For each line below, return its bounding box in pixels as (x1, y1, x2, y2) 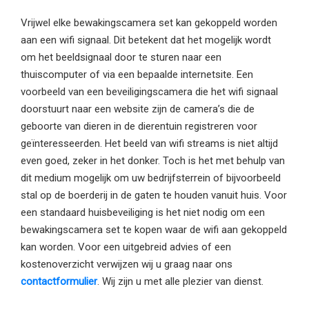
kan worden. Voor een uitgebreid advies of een (21, 241, 231, 254)
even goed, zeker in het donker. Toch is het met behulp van (21, 154, 285, 168)
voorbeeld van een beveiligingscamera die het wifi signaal (21, 86, 278, 99)
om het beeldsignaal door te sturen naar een (21, 51, 221, 64)
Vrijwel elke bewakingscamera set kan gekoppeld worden (21, 17, 277, 30)
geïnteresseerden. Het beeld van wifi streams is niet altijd (21, 137, 278, 150)
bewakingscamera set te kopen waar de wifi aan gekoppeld (21, 223, 287, 237)
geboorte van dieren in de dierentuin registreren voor (21, 120, 257, 133)
